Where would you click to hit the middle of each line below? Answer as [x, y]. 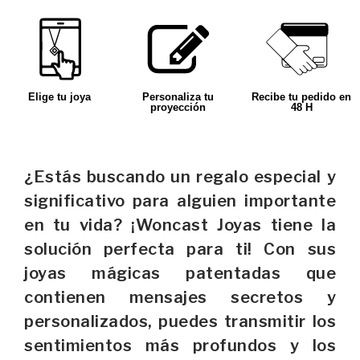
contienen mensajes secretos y [180, 297]
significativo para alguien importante [180, 201]
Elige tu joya [59, 97]
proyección [178, 107]
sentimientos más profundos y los [180, 346]
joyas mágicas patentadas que [180, 273]
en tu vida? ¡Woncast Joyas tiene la [180, 225]
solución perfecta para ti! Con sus [180, 249]
